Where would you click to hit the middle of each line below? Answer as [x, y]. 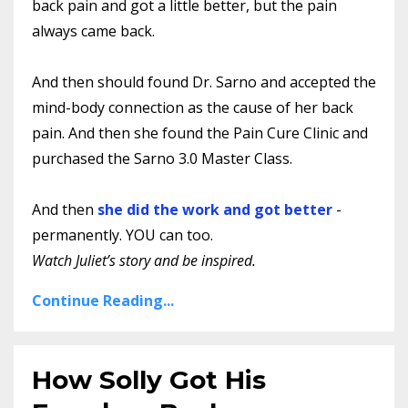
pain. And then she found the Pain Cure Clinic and [200, 133]
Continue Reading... [103, 301]
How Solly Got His [149, 380]
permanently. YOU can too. [122, 235]
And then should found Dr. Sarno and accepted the [204, 82]
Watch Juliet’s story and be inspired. [146, 261]
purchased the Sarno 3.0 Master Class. [164, 159]
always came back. [95, 31]
